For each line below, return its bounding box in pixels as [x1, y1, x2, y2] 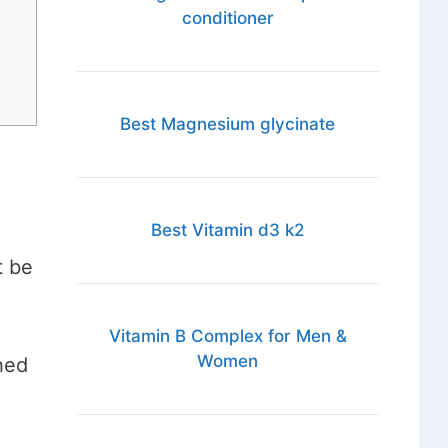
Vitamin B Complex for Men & [108, 326, 347, 347]
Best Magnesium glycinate [120, 114, 336, 135]
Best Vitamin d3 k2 [151, 220, 305, 241]
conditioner [181, 8, 274, 29]
